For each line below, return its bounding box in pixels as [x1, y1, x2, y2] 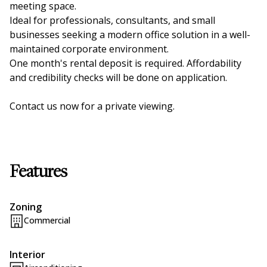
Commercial [24, 215, 70, 226]
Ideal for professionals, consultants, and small [10, 14, 215, 27]
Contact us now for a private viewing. [10, 100, 175, 113]
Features [10, 163, 67, 183]
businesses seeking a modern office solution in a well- [10, 28, 250, 42]
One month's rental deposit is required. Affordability [10, 57, 241, 70]
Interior [10, 248, 45, 262]
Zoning [10, 200, 42, 214]
